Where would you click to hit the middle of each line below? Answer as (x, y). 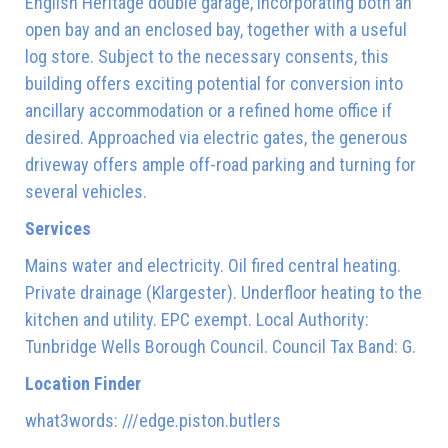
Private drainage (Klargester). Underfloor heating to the (223, 292)
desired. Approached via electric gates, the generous (216, 137)
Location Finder (83, 383)
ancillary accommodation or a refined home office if (208, 110)
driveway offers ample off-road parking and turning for (220, 164)
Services (58, 228)
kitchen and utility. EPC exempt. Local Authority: (197, 319)
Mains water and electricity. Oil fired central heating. (213, 265)
